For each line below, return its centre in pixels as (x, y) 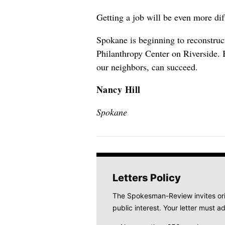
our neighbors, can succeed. (147, 67)
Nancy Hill (119, 89)
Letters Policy (147, 178)
